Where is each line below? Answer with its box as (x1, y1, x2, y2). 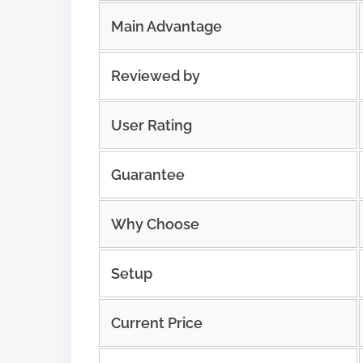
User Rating (110, 116, 192, 134)
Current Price (110, 314, 203, 331)
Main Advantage (110, 17, 222, 35)
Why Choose (110, 215, 199, 233)
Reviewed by (110, 66, 200, 84)
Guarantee (110, 165, 185, 183)
